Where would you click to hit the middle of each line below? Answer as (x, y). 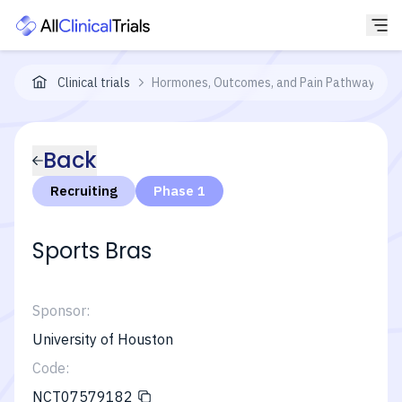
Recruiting (84, 191)
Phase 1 (179, 191)
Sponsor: (61, 310)
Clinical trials (94, 83)
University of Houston (103, 339)
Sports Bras (92, 251)
